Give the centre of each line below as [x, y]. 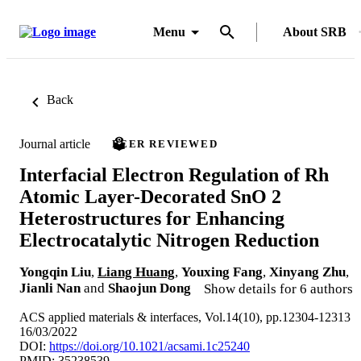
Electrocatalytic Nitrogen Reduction [169, 240]
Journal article [55, 143]
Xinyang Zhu [307, 272]
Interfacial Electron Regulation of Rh [174, 174]
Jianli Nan [50, 288]
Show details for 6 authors [278, 288]
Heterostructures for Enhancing [152, 218]
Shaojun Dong [149, 288]
